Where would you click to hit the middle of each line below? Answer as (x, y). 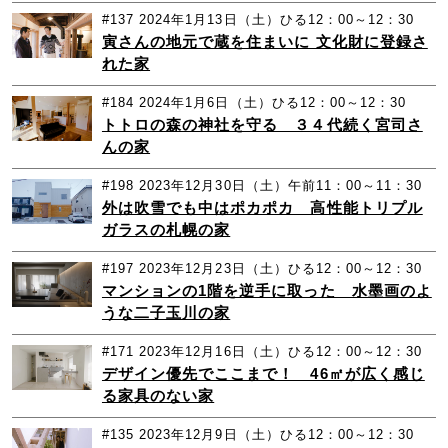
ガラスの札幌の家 (166, 230)
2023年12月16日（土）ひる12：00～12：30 (281, 352)
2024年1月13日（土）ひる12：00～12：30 (277, 20)
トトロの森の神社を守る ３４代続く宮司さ (262, 125)
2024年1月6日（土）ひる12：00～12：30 (273, 103)
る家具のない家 (158, 396)
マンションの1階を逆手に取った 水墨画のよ (266, 291)
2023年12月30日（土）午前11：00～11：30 (281, 186)
